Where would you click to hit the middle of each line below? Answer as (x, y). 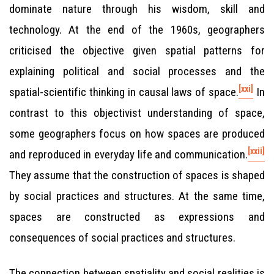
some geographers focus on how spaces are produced (137, 134)
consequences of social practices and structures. (122, 238)
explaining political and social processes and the (137, 71)
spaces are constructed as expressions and (137, 217)
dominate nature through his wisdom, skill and (137, 9)
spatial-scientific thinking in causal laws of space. (124, 92)
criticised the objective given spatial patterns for (137, 50)
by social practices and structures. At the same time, (137, 196)
